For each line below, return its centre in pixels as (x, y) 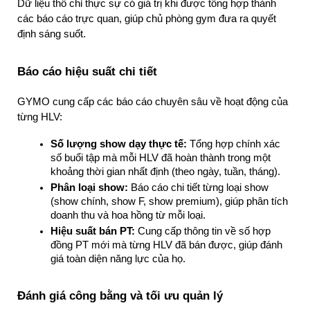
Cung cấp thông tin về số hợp (203, 231)
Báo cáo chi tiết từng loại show (198, 187)
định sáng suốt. (52, 34)
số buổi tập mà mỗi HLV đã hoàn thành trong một (161, 157)
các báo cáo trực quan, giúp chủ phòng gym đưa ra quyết (147, 19)
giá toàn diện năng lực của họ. (118, 258)
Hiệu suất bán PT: (93, 231)
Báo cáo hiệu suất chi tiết (87, 71)
